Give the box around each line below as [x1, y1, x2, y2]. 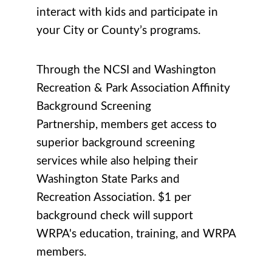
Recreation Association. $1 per [36, 191, 191, 203]
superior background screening [36, 137, 195, 149]
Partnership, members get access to [36, 118, 217, 131]
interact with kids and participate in [36, 6, 218, 18]
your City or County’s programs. [36, 24, 203, 36]
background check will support [36, 209, 193, 222]
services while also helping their [36, 155, 198, 167]
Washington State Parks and [36, 173, 180, 185]
